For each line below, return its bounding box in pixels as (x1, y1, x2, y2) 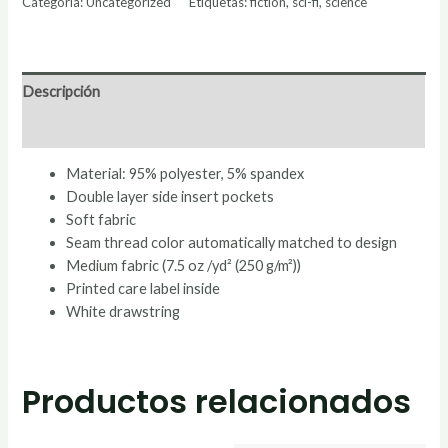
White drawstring (66, 303, 181, 321)
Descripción (22, 82, 101, 100)
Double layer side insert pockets (66, 188, 275, 206)
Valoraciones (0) (22, 120, 127, 138)
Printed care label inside (66, 280, 221, 298)
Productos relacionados (22, 378, 412, 424)
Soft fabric (66, 211, 137, 229)
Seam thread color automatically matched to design (66, 234, 398, 252)
